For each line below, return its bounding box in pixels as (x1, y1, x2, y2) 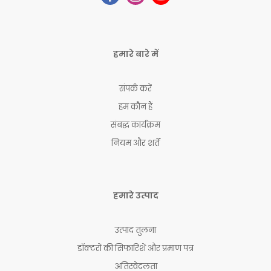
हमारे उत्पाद (113, 189, 158, 202)
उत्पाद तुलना (115, 224, 156, 237)
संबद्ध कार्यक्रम (111, 119, 160, 131)
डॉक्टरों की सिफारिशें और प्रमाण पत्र (77, 243, 194, 255)
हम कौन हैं (119, 101, 152, 113)
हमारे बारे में (113, 48, 158, 60)
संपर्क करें (119, 83, 152, 95)
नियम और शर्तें (111, 137, 160, 149)
